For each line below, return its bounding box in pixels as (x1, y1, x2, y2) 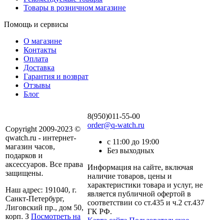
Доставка (24, 63, 55, 72)
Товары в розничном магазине (24, 3, 126, 12)
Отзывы (24, 81, 51, 89)
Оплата (24, 54, 48, 63)
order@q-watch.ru (87, 120, 144, 129)
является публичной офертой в (87, 189, 191, 198)
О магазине (24, 36, 62, 45)
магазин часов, (5, 142, 55, 151)
